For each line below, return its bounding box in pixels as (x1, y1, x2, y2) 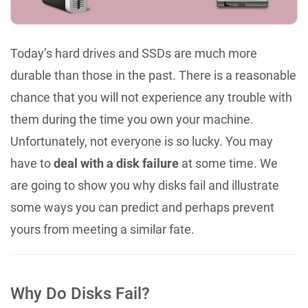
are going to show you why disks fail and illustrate (10, 177, 279, 192)
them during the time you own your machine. (10, 111, 254, 126)
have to (10, 155, 54, 170)
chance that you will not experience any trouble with (10, 89, 292, 104)
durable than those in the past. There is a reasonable (10, 67, 296, 82)
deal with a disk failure (54, 155, 179, 170)
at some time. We (179, 155, 278, 170)
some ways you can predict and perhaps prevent (10, 199, 274, 214)
